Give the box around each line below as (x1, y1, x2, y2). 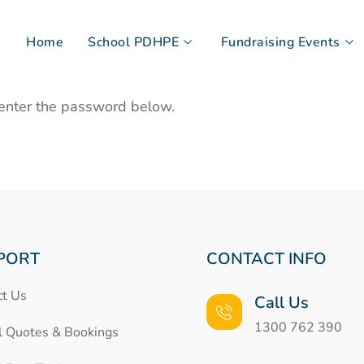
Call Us (254, 292, 309, 314)
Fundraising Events (220, 32, 340, 51)
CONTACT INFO (206, 248, 327, 271)
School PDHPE (88, 32, 180, 51)
